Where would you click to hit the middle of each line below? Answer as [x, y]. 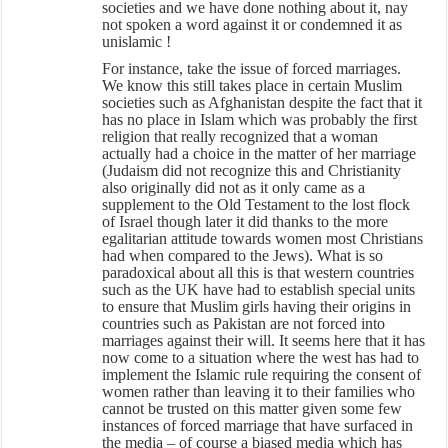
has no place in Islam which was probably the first [260, 119]
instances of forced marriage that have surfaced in [258, 425]
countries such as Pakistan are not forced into [244, 323]
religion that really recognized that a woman [240, 136]
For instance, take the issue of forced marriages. [252, 68]
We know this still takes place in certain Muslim [252, 85]
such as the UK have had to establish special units [259, 289]
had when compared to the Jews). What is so [243, 255]
